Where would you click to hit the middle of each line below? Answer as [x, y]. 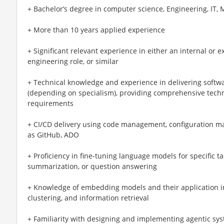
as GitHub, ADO [53, 134]
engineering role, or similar [73, 61]
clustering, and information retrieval [88, 197]
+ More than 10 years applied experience [96, 29]
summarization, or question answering [92, 166]
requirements [50, 103]
